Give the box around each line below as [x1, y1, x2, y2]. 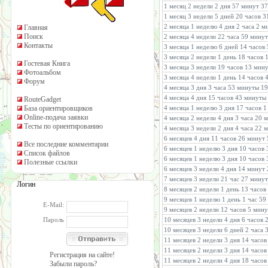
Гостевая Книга [24, 59, 70, 68]
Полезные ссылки [24, 158, 77, 166]
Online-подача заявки [24, 113, 88, 121]
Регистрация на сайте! [50, 251, 115, 259]
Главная [24, 23, 48, 32]
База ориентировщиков [24, 104, 93, 112]
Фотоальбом [24, 68, 61, 77]
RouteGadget [24, 95, 61, 103]
